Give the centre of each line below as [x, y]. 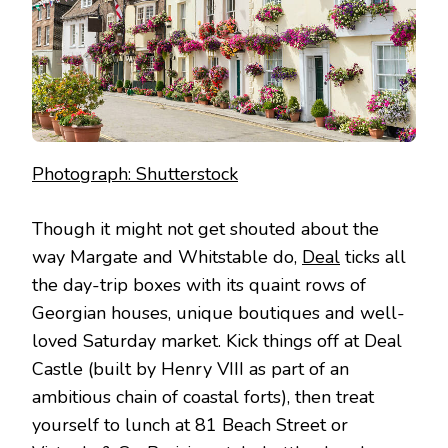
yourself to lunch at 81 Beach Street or [190, 425]
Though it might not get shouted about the [205, 229]
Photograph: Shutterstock [135, 174]
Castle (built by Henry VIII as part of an [190, 369]
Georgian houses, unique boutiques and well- [218, 313]
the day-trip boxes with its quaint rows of [199, 285]
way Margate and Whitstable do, [167, 257]
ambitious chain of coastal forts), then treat [203, 397]
